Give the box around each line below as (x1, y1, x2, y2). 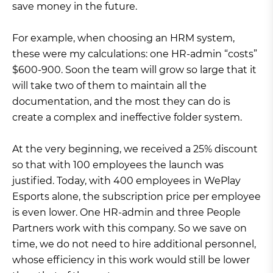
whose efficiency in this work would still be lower (12, 254, 250, 266)
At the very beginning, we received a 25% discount (12, 143, 258, 155)
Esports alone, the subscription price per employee (12, 191, 261, 203)
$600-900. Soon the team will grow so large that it (12, 64, 257, 76)
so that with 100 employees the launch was (12, 159, 224, 171)
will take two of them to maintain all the (12, 80, 207, 92)
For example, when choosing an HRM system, (12, 32, 235, 44)
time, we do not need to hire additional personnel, (12, 238, 256, 250)
